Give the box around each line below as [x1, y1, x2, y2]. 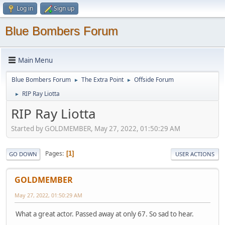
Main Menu [18, 55, 53, 65]
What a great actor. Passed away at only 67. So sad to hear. [16, 209, 194, 218]
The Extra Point [81, 75, 124, 84]
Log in [17, 4, 33, 13]
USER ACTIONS [175, 150, 214, 158]
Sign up [54, 4, 74, 13]
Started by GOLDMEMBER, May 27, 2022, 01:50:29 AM [11, 124, 180, 133]
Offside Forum [134, 75, 174, 84]
